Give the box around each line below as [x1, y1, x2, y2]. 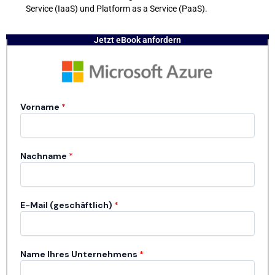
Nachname [20, 150, 69, 162]
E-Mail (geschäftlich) [20, 199, 114, 211]
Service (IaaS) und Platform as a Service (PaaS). [26, 3, 207, 14]
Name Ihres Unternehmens [20, 249, 139, 260]
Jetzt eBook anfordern [94, 34, 181, 45]
